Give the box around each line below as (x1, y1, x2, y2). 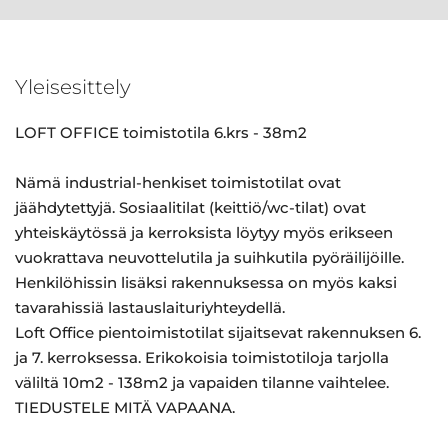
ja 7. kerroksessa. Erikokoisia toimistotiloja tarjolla (15, 348, 389, 367)
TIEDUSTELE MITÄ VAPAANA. (15, 398, 235, 417)
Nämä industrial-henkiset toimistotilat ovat (15, 173, 341, 192)
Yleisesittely (15, 75, 131, 99)
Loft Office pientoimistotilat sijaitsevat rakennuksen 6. (15, 323, 421, 342)
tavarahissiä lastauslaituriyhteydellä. (15, 298, 285, 317)
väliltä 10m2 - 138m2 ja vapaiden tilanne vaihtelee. (15, 373, 389, 392)
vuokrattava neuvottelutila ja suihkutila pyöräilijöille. (15, 248, 404, 267)
